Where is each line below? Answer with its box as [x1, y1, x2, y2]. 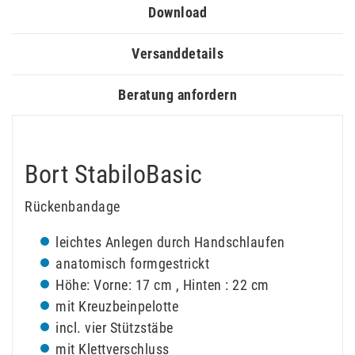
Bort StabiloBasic [25, 159, 203, 190]
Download [148, 4, 207, 21]
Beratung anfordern [118, 86, 237, 103]
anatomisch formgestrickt [55, 255, 209, 273]
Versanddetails [132, 45, 223, 63]
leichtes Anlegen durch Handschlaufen [55, 234, 284, 251]
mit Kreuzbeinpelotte [55, 298, 178, 315]
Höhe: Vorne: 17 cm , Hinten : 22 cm [55, 277, 269, 294]
